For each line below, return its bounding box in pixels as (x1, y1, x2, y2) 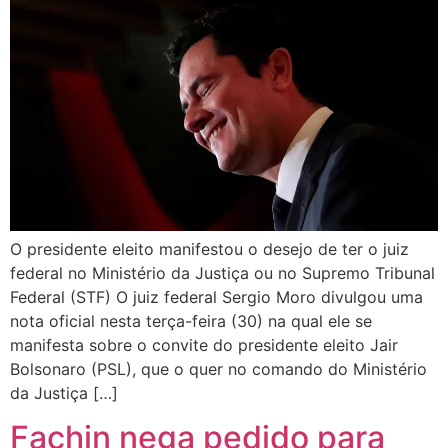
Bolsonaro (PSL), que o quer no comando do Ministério (10, 358, 427, 379)
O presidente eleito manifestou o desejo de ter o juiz (10, 238, 409, 259)
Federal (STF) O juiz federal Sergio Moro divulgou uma (10, 286, 423, 307)
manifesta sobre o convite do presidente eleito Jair (10, 334, 398, 355)
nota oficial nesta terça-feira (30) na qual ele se (10, 310, 372, 331)
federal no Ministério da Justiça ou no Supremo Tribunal (10, 262, 435, 283)
